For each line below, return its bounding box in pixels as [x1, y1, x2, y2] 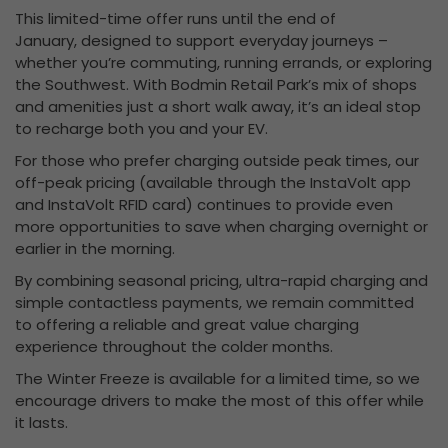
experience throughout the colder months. [15, 336, 333, 358]
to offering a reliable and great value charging [15, 314, 359, 336]
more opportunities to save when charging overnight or [15, 216, 428, 238]
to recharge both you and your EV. [15, 118, 268, 140]
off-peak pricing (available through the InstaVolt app [15, 172, 411, 194]
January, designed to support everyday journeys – [15, 30, 388, 52]
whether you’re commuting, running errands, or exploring [15, 52, 432, 74]
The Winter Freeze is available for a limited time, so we [15, 368, 420, 390]
